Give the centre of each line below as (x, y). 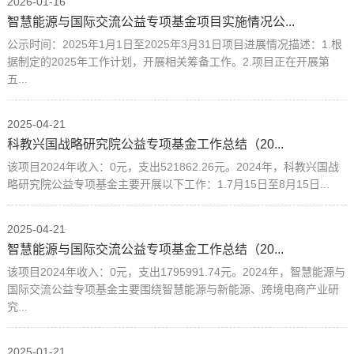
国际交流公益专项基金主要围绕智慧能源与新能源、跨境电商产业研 (173, 289)
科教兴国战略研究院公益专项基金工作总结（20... (145, 144)
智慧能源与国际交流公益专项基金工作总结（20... (145, 249)
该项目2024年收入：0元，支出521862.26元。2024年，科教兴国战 (173, 166)
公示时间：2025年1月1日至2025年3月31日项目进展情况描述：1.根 (174, 44)
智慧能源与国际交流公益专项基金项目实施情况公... (151, 21)
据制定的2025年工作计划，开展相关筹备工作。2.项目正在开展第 (168, 61)
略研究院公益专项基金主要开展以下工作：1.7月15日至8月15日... (168, 184)
